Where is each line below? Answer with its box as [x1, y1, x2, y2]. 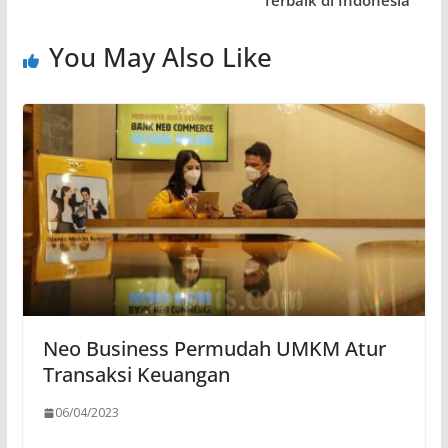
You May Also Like [48, 39, 272, 76]
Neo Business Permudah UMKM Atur [42, 334, 386, 362]
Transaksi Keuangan [42, 360, 230, 388]
